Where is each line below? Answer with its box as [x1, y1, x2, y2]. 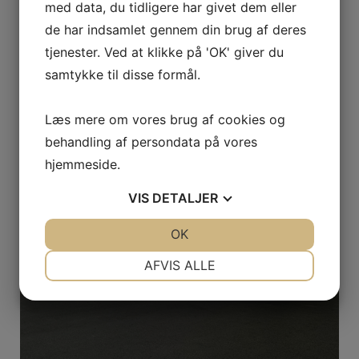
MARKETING [87, 308, 144, 321]
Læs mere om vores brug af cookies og [45, 111, 285, 127]
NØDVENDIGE [83, 250, 147, 263]
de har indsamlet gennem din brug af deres [45, 21, 306, 38]
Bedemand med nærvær [20, 59, 170, 77]
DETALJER [152, 189, 218, 206]
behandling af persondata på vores [45, 133, 257, 150]
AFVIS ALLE [143, 256, 216, 273]
